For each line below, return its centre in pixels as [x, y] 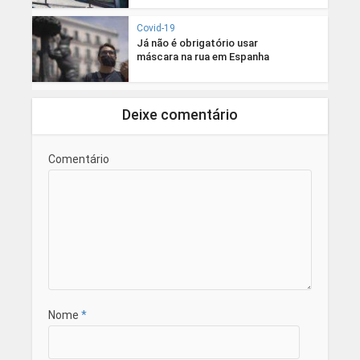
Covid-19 [155, 28]
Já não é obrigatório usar [197, 43]
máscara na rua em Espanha [202, 56]
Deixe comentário [180, 115]
